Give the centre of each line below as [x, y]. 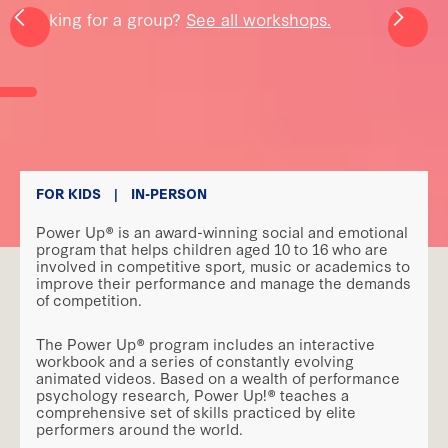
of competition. [91, 299]
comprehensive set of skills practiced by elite [196, 412]
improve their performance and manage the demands [223, 282]
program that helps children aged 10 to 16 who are [212, 248]
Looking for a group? [103, 18]
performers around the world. [141, 429]
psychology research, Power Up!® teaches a [192, 395]
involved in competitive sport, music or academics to [223, 265]
